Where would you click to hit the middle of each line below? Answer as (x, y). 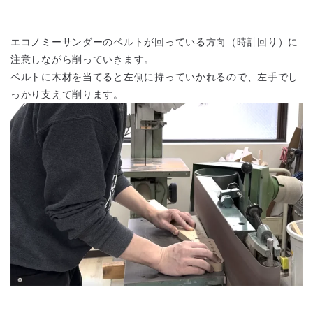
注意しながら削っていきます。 (83, 59)
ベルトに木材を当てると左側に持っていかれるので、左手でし (155, 77)
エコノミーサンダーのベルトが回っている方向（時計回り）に (155, 42)
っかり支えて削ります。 (67, 94)
